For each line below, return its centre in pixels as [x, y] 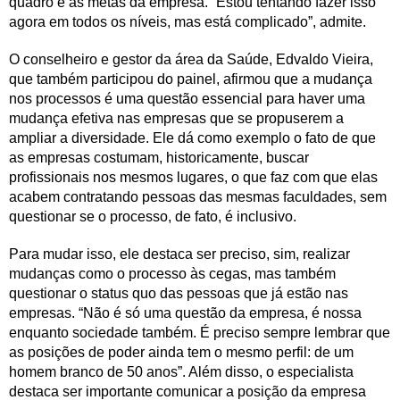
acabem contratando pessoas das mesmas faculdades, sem [198, 196]
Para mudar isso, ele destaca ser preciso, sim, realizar [179, 254]
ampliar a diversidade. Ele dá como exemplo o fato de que [192, 137]
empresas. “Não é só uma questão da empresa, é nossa [185, 312]
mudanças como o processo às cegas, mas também [172, 273]
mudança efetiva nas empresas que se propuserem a [176, 118]
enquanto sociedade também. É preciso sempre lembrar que [200, 332]
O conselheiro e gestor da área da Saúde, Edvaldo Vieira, [191, 59]
